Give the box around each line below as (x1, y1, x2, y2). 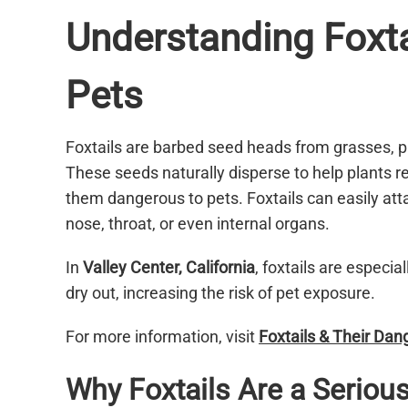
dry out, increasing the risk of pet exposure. (66, 283, 375, 303)
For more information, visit (66, 327, 259, 347)
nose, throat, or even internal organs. (66, 214, 330, 234)
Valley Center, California (83, 258, 255, 278)
